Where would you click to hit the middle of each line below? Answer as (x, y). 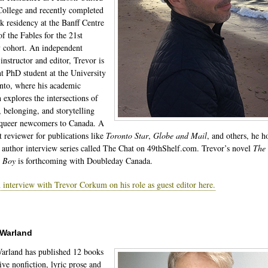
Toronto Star (127, 135)
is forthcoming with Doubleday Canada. (85, 161)
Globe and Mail (180, 135)
